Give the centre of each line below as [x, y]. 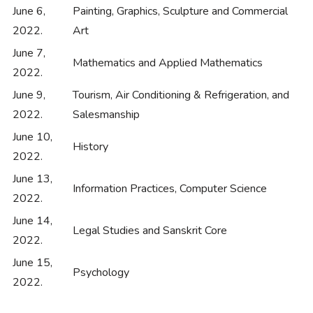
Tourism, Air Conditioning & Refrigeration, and [181, 95]
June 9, [29, 95]
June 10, [32, 137]
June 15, [32, 263]
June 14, [32, 221]
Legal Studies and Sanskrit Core [150, 231]
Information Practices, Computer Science [170, 189]
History [90, 147]
